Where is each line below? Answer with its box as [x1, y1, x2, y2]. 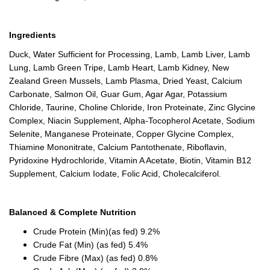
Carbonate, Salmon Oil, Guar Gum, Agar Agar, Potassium [9, 89, 227, 99]
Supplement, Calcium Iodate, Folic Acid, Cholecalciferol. [9, 169, 221, 178]
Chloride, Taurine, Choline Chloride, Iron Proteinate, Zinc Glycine [9, 102, 256, 112]
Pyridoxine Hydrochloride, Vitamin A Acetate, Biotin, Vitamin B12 [9, 155, 251, 165]
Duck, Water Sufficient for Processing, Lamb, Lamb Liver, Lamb [9, 49, 250, 59]
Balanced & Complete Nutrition [9, 207, 136, 217]
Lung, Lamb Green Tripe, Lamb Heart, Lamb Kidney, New [9, 63, 229, 72]
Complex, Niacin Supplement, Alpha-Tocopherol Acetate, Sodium [9, 116, 255, 125]
